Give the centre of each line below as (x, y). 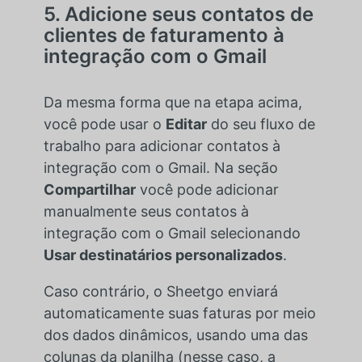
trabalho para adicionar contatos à (162, 145)
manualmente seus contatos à (146, 211)
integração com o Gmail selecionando (172, 233)
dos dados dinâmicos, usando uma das (175, 335)
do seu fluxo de (261, 124)
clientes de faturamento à (164, 35)
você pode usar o (104, 124)
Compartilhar (89, 189)
